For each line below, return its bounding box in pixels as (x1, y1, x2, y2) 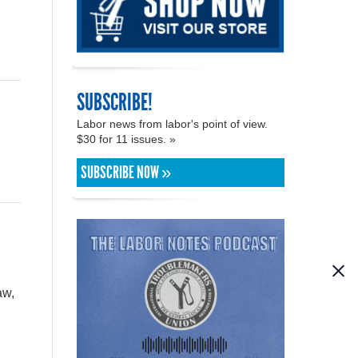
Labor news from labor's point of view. (77, 117, 268, 130)
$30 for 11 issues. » (77, 132, 179, 145)
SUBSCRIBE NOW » (81, 161, 171, 183)
